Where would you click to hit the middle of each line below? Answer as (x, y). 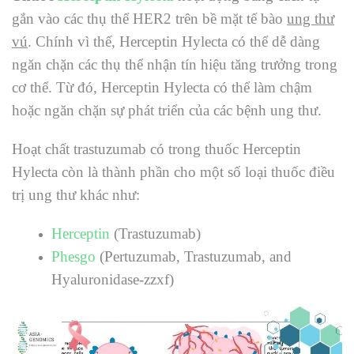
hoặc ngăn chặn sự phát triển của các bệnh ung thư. (167, 110)
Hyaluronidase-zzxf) (113, 279)
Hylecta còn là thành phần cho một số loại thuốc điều (173, 172)
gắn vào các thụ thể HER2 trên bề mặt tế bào (149, 19)
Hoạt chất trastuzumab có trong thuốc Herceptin (156, 149)
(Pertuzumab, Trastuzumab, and (194, 256)
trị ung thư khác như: (76, 195)
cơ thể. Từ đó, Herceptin (88, 87)
